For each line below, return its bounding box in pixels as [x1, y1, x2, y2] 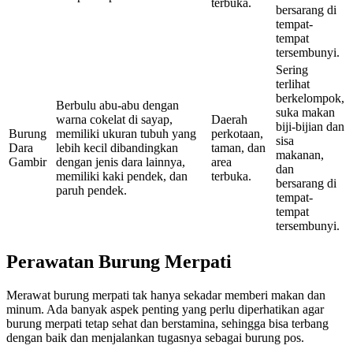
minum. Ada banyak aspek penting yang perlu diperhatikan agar [6, 302, 324, 316]
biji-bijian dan [276, 120, 344, 134]
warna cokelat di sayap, [56, 113, 173, 127]
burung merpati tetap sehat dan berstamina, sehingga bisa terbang [6, 316, 329, 330]
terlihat [276, 77, 310, 91]
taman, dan [211, 141, 266, 155]
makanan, [276, 148, 324, 162]
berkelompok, [276, 91, 344, 106]
